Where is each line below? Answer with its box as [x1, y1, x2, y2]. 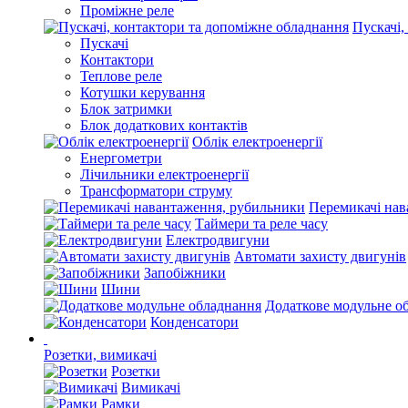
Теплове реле [80, 68, 162, 84]
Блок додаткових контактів [80, 117, 248, 133]
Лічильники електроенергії [80, 167, 249, 182]
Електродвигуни [166, 232, 270, 248]
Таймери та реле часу [195, 216, 328, 231]
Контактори [80, 52, 154, 67]
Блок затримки [80, 101, 172, 117]
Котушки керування [80, 85, 205, 100]
